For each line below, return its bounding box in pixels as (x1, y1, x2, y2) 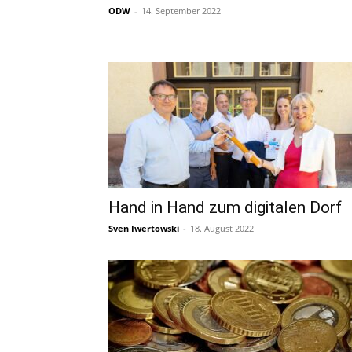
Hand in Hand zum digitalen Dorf (108, 198, 342, 217)
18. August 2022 (190, 222, 254, 234)
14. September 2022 (141, 5, 221, 16)
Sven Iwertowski (108, 222, 179, 234)
